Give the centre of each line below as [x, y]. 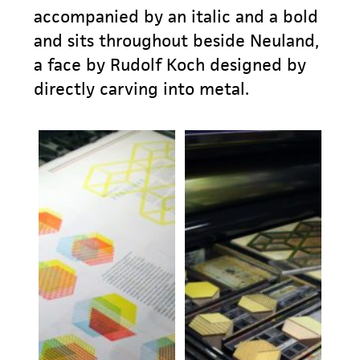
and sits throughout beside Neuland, [177, 40]
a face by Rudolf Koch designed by [170, 64]
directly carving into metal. [142, 88]
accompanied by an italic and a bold [176, 16]
